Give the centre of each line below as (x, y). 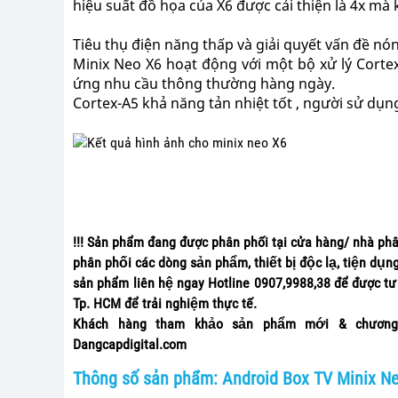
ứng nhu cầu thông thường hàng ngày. (204, 84)
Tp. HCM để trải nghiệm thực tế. (165, 303)
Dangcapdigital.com (130, 344)
